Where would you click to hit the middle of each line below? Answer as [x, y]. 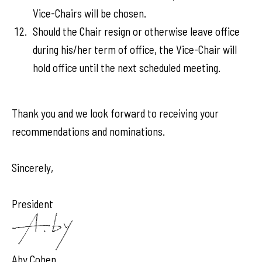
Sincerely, [32, 168]
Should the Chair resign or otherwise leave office [136, 31]
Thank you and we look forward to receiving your [115, 113]
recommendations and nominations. [89, 131]
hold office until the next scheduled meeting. [127, 68]
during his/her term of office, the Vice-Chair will [135, 49]
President [34, 204]
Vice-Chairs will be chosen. [89, 13]
